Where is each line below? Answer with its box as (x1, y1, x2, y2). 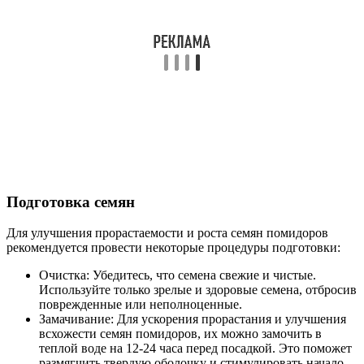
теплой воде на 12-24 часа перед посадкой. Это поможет (39, 341, 352, 356)
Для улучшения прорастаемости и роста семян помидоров (6, 226, 328, 240)
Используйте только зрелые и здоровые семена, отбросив (39, 283, 357, 297)
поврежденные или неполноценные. (39, 297, 242, 312)
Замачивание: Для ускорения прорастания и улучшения (39, 312, 346, 327)
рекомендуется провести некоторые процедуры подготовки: (6, 240, 340, 255)
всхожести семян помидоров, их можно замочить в (39, 327, 322, 341)
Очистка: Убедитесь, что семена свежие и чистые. (39, 268, 316, 283)
